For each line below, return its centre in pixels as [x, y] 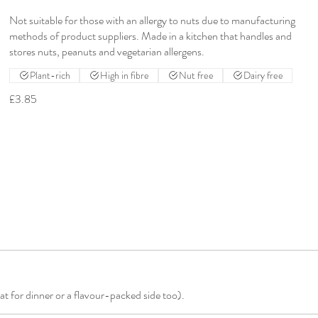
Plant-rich [50, 75]
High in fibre [125, 75]
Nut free [197, 75]
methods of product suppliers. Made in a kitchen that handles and [151, 35]
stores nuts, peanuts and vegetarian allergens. [107, 51]
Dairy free [264, 75]
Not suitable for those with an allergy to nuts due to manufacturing [153, 20]
